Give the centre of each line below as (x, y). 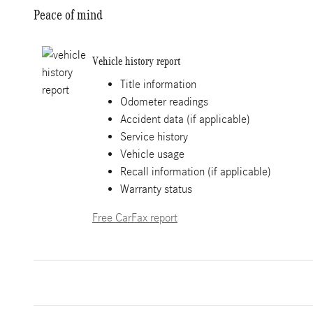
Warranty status (156, 189)
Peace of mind (68, 15)
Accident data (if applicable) (185, 119)
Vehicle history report (136, 61)
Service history (154, 137)
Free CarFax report (135, 218)
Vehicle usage (152, 154)
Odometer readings (164, 102)
